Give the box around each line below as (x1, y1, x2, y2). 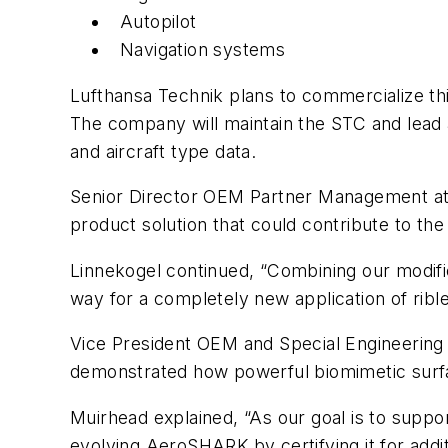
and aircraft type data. (70, 140, 257, 162)
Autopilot (120, 10, 197, 32)
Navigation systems (120, 38, 286, 60)
